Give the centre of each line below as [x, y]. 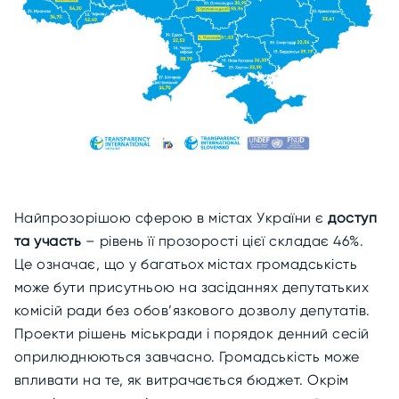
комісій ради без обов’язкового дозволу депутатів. [192, 310]
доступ [353, 218]
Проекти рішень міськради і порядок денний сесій [192, 334]
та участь [48, 241]
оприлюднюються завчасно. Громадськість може [187, 357]
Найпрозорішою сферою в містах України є [171, 218]
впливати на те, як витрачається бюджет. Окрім [182, 380]
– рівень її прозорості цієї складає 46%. [223, 241]
